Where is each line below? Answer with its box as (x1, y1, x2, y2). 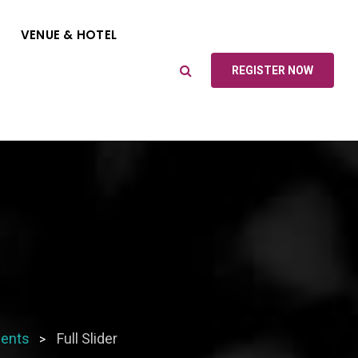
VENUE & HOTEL (20, 26, 117, 43)
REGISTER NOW (232, 64, 313, 77)
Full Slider (56, 330, 117, 347)
